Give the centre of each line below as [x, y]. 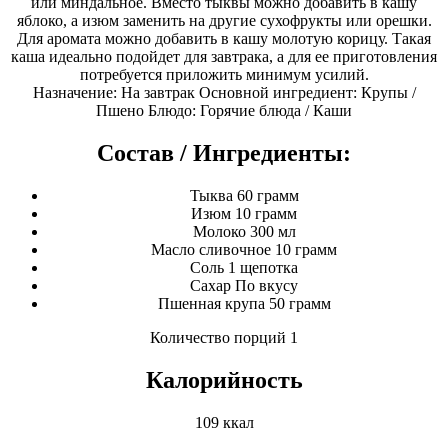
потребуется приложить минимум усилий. [224, 74]
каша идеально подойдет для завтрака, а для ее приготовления [224, 56]
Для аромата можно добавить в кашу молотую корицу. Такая [224, 38]
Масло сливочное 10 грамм [244, 249]
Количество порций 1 [224, 337]
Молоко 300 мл [244, 231]
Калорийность [224, 379]
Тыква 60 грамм [244, 195]
